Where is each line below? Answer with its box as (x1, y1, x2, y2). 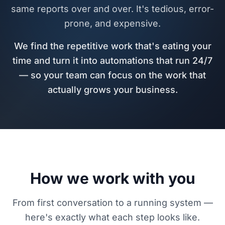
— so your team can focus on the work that (19, 70, 206, 81)
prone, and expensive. (64, 18, 161, 29)
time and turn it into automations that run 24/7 (13, 55, 212, 66)
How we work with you (30, 169, 195, 188)
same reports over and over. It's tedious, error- (11, 4, 214, 15)
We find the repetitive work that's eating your (14, 41, 211, 52)
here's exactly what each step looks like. (25, 212, 200, 223)
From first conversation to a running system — (12, 197, 213, 208)
